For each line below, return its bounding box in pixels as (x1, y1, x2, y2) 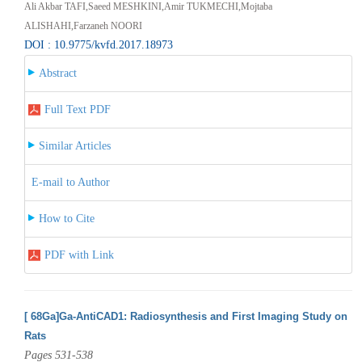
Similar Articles (38, 139, 111, 152)
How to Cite (38, 212, 95, 225)
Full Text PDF (44, 103, 111, 116)
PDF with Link (44, 248, 114, 261)
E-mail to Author (31, 175, 110, 188)
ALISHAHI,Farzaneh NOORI (23, 19, 142, 32)
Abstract (38, 66, 77, 79)
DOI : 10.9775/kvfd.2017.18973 (23, 38, 173, 51)
